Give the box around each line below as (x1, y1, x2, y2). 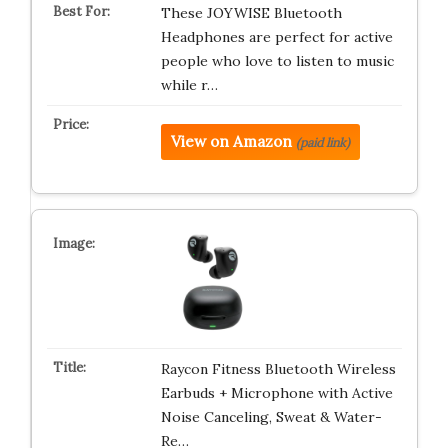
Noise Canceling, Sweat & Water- (160, 408, 382, 426)
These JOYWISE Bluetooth (160, 4, 342, 22)
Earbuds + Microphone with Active (160, 384, 393, 402)
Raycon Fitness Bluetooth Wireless (160, 360, 396, 378)
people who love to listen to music (160, 52, 394, 70)
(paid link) (295, 135, 350, 150)
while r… (160, 76, 218, 94)
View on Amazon (170, 132, 292, 151)
